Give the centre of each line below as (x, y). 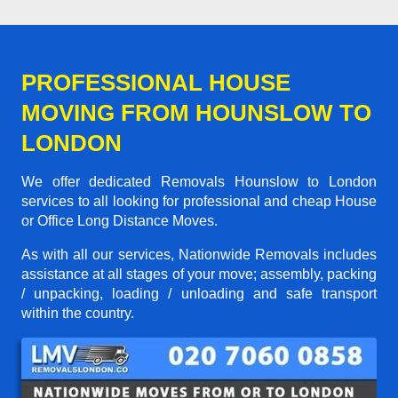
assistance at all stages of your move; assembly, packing (199, 274)
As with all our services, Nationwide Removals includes (199, 254)
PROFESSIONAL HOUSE (156, 82)
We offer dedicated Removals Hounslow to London (199, 181)
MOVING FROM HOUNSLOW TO (196, 112)
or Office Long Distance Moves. (119, 220)
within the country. (78, 313)
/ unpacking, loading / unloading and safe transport (199, 293)
